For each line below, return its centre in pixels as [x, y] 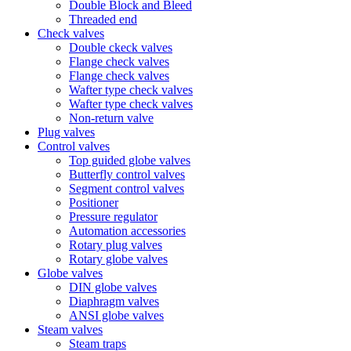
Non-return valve [111, 118]
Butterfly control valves [127, 174]
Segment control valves [127, 188]
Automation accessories [127, 230]
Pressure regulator [113, 216]
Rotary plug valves [116, 244]
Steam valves [70, 329]
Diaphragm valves [114, 301]
